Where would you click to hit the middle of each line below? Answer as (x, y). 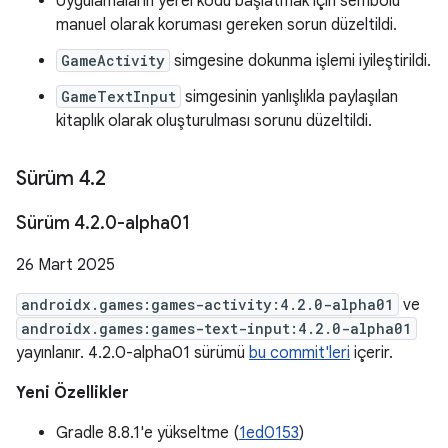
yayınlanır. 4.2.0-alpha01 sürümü (132, 353)
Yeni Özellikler (72, 393)
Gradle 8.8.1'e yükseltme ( (147, 433)
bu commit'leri (299, 353)
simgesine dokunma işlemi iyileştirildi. (300, 61)
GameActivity (113, 60)
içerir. (371, 353)
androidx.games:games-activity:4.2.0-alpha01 (207, 304)
